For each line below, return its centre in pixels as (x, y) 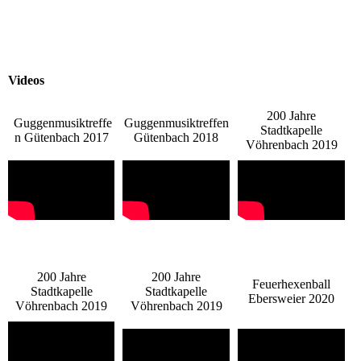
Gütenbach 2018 (176, 138)
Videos (26, 81)
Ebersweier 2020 (291, 299)
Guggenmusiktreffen (176, 123)
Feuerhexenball (291, 284)
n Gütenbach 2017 (61, 138)
